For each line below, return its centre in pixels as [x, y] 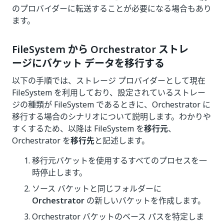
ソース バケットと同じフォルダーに [97, 188]
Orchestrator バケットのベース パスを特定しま [118, 216]
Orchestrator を [41, 140]
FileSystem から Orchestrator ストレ [100, 49]
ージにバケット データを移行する [88, 63]
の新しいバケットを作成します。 [145, 200]
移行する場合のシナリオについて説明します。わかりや [111, 116]
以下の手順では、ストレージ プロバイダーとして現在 [109, 80]
